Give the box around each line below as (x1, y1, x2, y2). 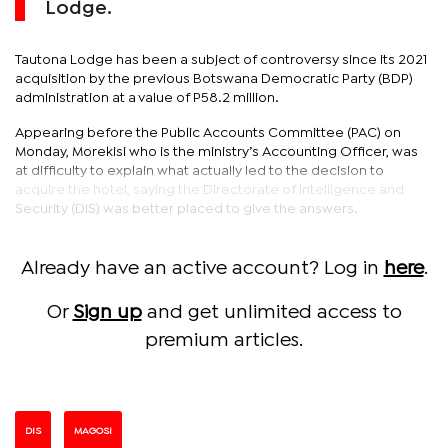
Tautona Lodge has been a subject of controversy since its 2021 (15, 53, 427, 66)
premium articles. (145, 331, 303, 349)
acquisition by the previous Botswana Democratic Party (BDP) (15, 72, 413, 85)
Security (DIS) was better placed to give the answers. (15, 202, 358, 215)
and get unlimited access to (141, 303, 402, 321)
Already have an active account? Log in (20, 259, 384, 277)
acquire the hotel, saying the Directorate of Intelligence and (15, 183, 404, 196)
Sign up (72, 303, 142, 321)
